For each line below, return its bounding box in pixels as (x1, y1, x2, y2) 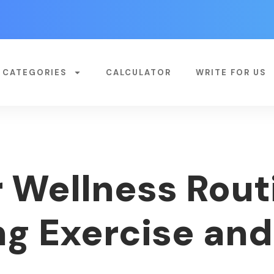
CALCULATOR (105, 67, 171, 78)
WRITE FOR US (195, 67, 267, 78)
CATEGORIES (2, 67, 67, 78)
